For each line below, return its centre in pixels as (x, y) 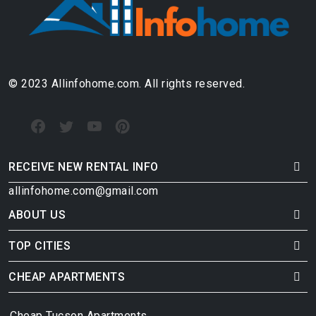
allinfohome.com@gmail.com (84, 191)
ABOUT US (37, 215)
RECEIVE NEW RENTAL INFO (84, 167)
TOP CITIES (39, 246)
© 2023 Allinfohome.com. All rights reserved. (127, 84)
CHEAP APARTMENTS (67, 277)
